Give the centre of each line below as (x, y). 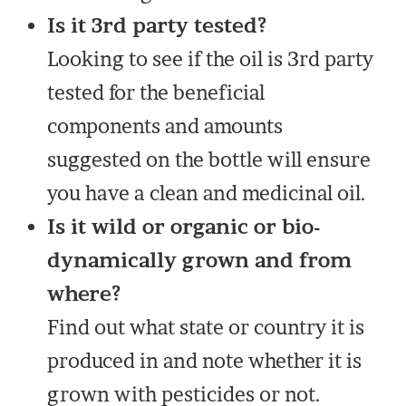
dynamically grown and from (200, 261)
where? (84, 294)
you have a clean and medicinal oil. (207, 193)
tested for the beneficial (156, 93)
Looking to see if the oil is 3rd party (211, 59)
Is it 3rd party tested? (157, 26)
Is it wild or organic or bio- (184, 227)
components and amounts (165, 126)
